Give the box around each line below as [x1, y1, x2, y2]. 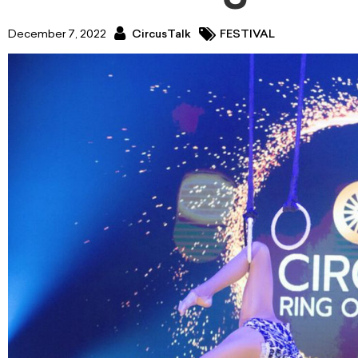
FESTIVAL [220, 29, 275, 41]
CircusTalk [129, 29, 191, 41]
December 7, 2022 [8, 29, 106, 41]
